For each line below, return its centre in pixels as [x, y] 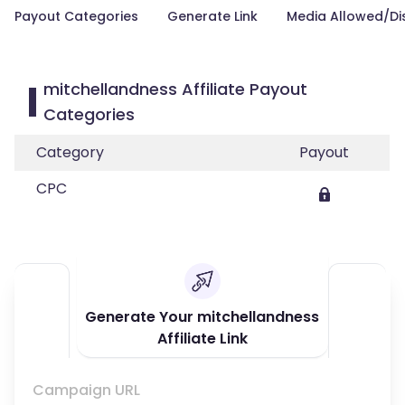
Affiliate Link [202, 339]
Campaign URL [86, 390]
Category [70, 152]
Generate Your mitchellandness [202, 317]
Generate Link [212, 16]
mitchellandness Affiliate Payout [175, 89]
